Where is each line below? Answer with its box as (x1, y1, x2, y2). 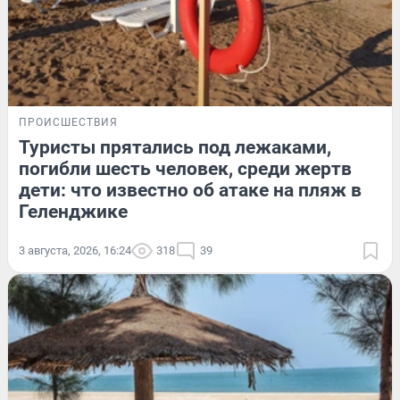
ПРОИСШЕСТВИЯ (19, 115, 118, 129)
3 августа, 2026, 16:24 (19, 243, 131, 257)
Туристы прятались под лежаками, (19, 136, 331, 158)
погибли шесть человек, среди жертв (19, 157, 352, 179)
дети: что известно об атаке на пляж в (19, 179, 362, 201)
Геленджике (19, 200, 128, 222)
